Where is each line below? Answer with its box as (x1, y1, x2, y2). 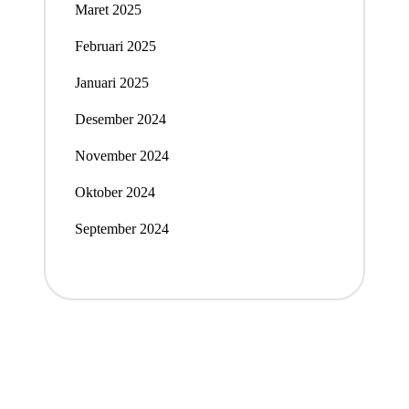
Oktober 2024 (74, 184, 155, 200)
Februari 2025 (74, 37, 156, 54)
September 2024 (74, 220, 169, 236)
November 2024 (74, 147, 169, 163)
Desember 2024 (74, 110, 166, 127)
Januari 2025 (74, 74, 149, 90)
